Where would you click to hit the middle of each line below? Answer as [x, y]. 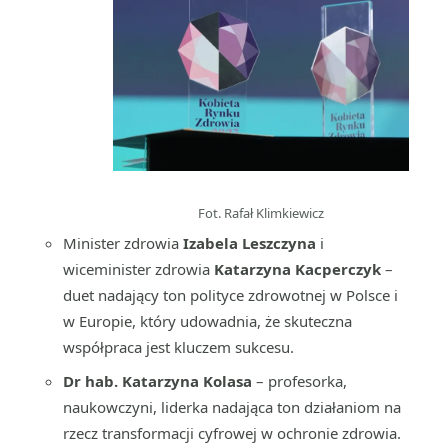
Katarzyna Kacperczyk [297, 269]
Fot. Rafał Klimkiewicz [261, 212]
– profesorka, [299, 381]
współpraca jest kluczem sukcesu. [178, 347]
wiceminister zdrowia [138, 269]
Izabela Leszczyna [249, 243]
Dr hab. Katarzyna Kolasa [157, 381]
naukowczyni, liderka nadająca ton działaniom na [232, 407]
